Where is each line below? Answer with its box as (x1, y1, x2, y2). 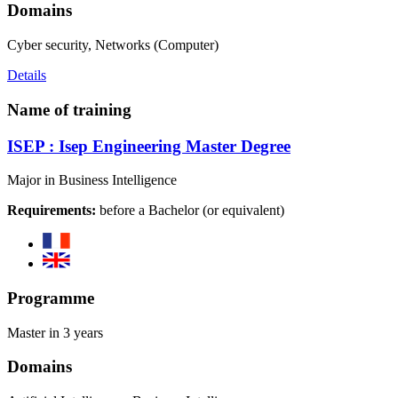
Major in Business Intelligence (7, 172, 177, 188)
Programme (7, 288, 94, 307)
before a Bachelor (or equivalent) (96, 203, 284, 219)
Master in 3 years (7, 324, 103, 340)
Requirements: (7, 203, 96, 219)
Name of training (7, 99, 131, 119)
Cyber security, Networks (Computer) (7, 37, 219, 53)
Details (7, 68, 46, 84)
